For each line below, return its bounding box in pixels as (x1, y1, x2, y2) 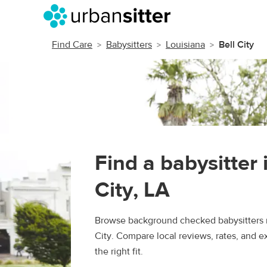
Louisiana (166, 39, 205, 51)
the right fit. (95, 246, 143, 257)
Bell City (219, 39, 254, 51)
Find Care (52, 39, 92, 51)
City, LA (95, 176, 170, 203)
